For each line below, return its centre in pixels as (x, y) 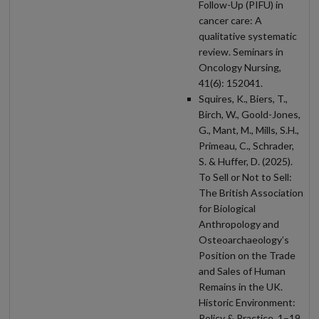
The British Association (251, 192)
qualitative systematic (248, 36)
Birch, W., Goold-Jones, (250, 114)
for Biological (227, 208)
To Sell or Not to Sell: (245, 177)
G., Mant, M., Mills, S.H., (249, 130)
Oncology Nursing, (240, 67)
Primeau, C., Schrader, (246, 145)
